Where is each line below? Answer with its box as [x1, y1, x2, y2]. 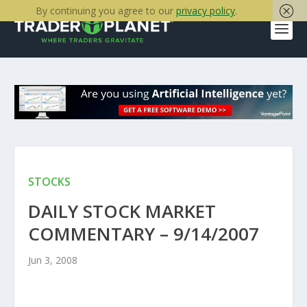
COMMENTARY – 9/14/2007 [27, 221, 259, 247]
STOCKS [27, 174, 71, 190]
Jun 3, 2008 [27, 254, 77, 267]
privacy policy [176, 4, 235, 17]
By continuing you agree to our [36, 4, 176, 17]
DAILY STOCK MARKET [27, 199, 216, 224]
